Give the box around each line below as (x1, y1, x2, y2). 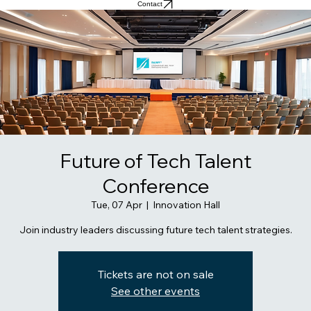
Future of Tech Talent (60, 169, 251, 194)
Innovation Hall (153, 219, 220, 232)
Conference (101, 194, 210, 219)
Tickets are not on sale (97, 287, 214, 302)
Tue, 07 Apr (91, 219, 142, 232)
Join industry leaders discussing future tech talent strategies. (19, 244, 292, 257)
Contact (137, 21, 162, 29)
